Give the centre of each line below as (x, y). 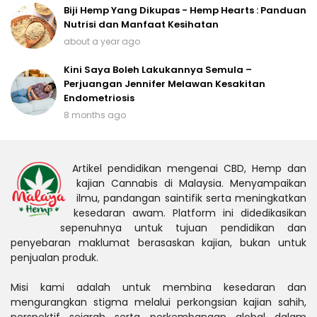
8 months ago (95, 115)
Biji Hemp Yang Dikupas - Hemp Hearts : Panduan (185, 11)
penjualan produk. (54, 258)
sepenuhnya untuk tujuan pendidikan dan (183, 228)
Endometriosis (99, 98)
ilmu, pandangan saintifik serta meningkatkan (191, 198)
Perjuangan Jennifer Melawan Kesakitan (165, 84)
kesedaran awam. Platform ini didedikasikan (190, 213)
